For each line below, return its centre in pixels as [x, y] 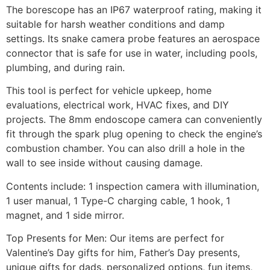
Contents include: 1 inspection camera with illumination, [133, 186]
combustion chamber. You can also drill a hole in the [125, 149]
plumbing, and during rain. [65, 67]
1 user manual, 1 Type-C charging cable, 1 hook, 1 [118, 200]
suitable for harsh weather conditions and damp [115, 24]
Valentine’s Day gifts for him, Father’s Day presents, [123, 253]
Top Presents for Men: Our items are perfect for [115, 238]
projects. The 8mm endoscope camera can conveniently [134, 120]
